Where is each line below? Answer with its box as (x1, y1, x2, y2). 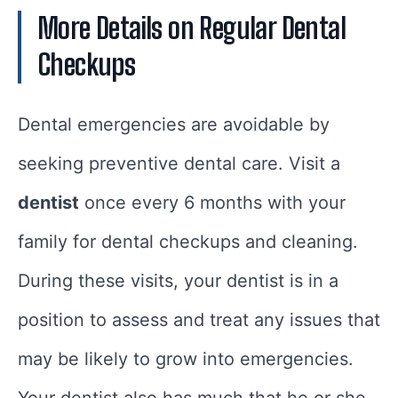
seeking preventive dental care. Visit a (18, 152, 340, 174)
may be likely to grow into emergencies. (18, 347, 354, 370)
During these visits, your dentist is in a (18, 269, 338, 291)
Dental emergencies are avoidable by (18, 113, 330, 135)
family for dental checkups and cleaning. (18, 230, 358, 252)
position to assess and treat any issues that (18, 308, 380, 330)
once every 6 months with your (79, 191, 346, 213)
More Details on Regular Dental (37, 11, 346, 45)
